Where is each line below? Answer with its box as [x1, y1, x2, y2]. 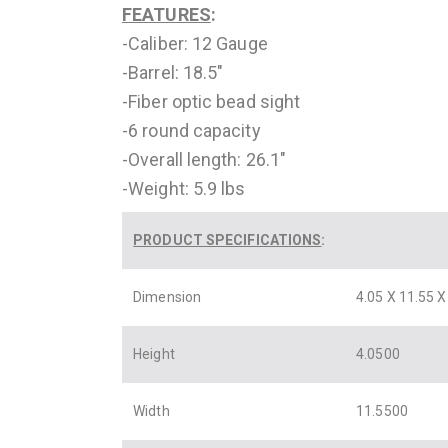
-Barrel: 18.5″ [122, 62, 224, 84]
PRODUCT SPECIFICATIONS [133, 232, 322, 249]
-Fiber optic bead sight [122, 91, 301, 113]
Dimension [133, 289, 214, 306]
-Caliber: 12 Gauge [122, 33, 268, 55]
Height [133, 346, 188, 363]
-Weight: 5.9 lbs [122, 178, 246, 200]
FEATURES [122, 4, 211, 26]
